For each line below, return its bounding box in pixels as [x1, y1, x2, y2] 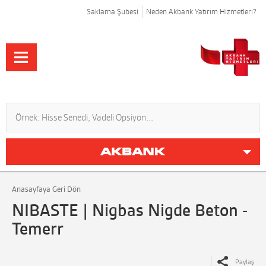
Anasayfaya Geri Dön [12, 185, 81, 194]
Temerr [12, 218, 64, 239]
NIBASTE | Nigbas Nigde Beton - [12, 199, 248, 221]
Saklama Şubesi [87, 7, 138, 16]
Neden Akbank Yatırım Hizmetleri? [146, 7, 256, 16]
